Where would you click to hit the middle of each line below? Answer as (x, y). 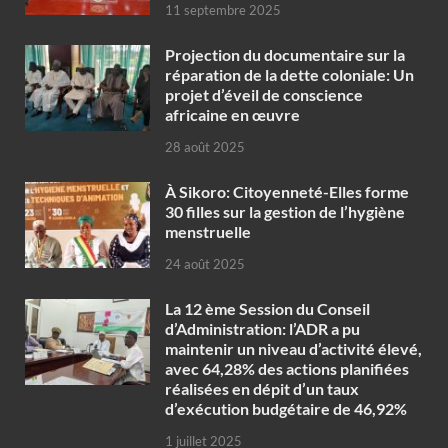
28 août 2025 (205, 147)
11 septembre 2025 (223, 10)
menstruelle (208, 232)
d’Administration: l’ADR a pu (262, 328)
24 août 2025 (205, 263)
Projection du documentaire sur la (285, 55)
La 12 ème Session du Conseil (267, 308)
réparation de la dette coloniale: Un (289, 75)
